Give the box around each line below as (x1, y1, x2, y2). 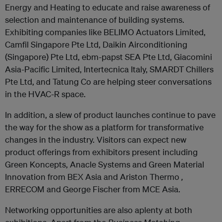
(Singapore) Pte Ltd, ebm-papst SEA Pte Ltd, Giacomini (5, 52, 212, 62)
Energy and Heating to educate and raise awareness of (5, 2, 210, 12)
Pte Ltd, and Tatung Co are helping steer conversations (5, 76, 212, 87)
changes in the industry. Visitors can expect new (5, 134, 186, 145)
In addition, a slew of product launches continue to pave (5, 110, 216, 120)
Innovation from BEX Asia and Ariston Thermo (5, 171, 181, 182)
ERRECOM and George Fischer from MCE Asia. (5, 184, 180, 194)
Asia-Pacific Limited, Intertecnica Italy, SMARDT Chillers (5, 64, 214, 74)
